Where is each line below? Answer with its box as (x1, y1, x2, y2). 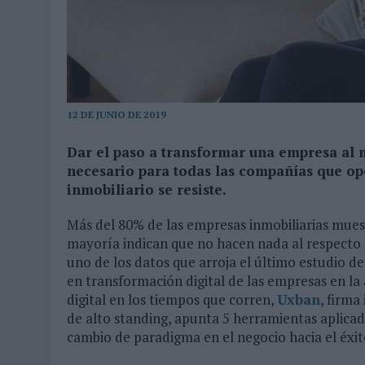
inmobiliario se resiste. (67, 179, 226, 199)
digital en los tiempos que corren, (67, 289, 277, 309)
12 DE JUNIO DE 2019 (67, 108, 166, 121)
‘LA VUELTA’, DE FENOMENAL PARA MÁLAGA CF (145, 37, 319, 51)
